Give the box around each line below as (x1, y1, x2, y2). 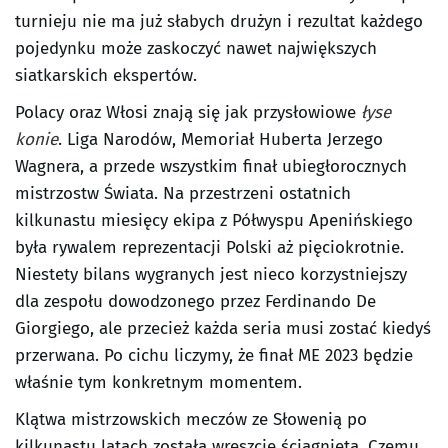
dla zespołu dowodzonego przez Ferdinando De (15, 290, 376, 312)
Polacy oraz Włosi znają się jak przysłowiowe (15, 101, 361, 123)
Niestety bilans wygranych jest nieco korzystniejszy (15, 263, 407, 285)
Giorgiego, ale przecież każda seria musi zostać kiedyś (15, 317, 431, 339)
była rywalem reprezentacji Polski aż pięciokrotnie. (15, 236, 404, 258)
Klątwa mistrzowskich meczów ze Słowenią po (15, 408, 367, 430)
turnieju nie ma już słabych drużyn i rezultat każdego (15, 10, 423, 32)
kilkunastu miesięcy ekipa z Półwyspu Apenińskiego (15, 209, 413, 231)
